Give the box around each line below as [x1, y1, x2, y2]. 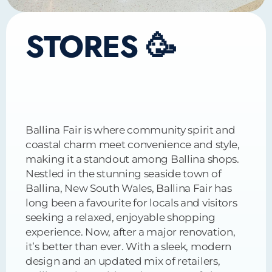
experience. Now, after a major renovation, [25, 225, 236, 238]
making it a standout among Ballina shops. [25, 152, 239, 165]
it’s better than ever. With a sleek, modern [25, 240, 232, 253]
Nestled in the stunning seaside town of [25, 167, 222, 180]
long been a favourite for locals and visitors [25, 196, 237, 209]
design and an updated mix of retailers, [25, 254, 220, 267]
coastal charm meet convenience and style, [25, 138, 240, 151]
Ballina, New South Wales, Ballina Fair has [25, 182, 232, 194]
